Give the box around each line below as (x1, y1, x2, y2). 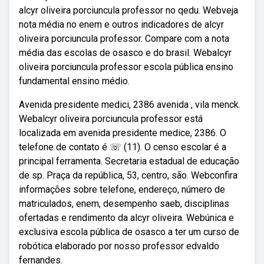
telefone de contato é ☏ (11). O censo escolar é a (19, 141, 226, 153)
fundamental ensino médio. (19, 75, 130, 87)
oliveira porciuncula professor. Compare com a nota (19, 33, 229, 44)
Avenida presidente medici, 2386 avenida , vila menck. (19, 99, 240, 110)
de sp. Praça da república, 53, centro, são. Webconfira (19, 170, 237, 181)
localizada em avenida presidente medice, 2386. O (19, 127, 226, 138)
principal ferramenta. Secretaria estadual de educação (19, 156, 239, 167)
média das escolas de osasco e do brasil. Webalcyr (19, 47, 232, 58)
